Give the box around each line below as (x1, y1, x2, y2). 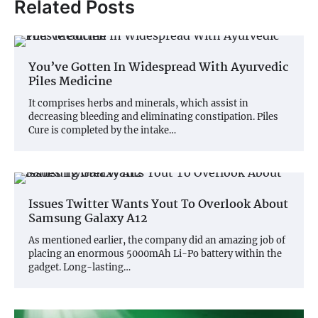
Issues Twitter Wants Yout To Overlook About (28, 195, 288, 215)
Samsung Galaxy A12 (28, 209, 148, 229)
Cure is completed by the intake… (28, 124, 176, 137)
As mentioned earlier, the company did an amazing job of (28, 234, 285, 247)
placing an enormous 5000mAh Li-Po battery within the (28, 248, 282, 261)
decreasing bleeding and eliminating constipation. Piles (28, 111, 278, 124)
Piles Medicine (28, 72, 112, 92)
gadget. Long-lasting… (28, 261, 131, 274)
